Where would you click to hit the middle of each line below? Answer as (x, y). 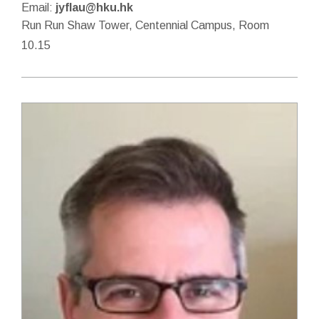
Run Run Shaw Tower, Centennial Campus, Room (145, 25)
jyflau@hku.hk (94, 7)
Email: (38, 7)
